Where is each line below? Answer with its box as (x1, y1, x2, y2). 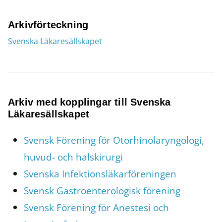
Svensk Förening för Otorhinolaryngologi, (24, 133, 204, 147)
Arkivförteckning (8, 19, 89, 31)
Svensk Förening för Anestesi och (24, 201, 169, 215)
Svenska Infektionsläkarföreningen (24, 167, 176, 181)
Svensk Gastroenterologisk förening (24, 184, 180, 198)
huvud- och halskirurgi (24, 150, 123, 164)
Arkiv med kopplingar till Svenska (8, 97, 171, 108)
